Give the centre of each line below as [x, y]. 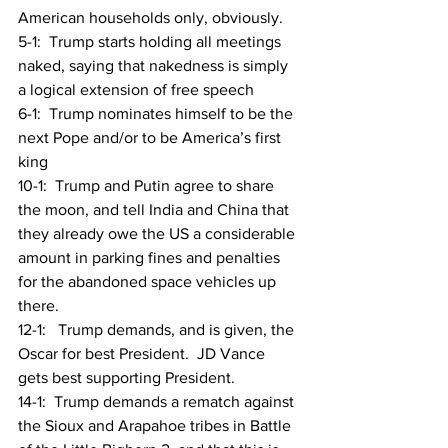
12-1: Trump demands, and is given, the [158, 330]
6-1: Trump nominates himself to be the [157, 114]
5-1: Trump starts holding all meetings [151, 42]
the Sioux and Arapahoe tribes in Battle [156, 426]
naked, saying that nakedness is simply [155, 66]
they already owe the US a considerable [158, 234]
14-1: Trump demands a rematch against [158, 402]
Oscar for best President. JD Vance [143, 354]
